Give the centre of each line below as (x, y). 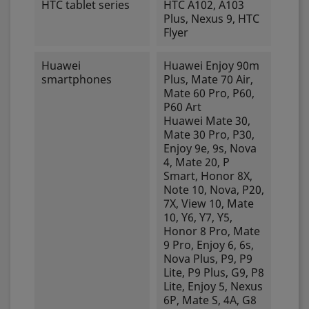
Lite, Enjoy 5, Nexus (213, 286)
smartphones (77, 79)
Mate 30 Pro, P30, (209, 134)
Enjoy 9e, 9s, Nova (210, 148)
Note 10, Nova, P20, (213, 190)
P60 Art (182, 107)
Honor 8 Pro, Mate (211, 231)
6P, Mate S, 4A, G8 (210, 300)
